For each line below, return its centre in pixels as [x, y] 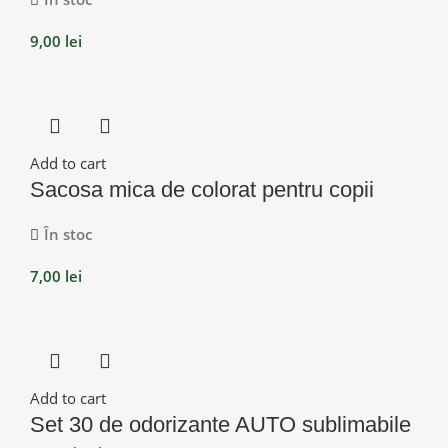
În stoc [68, 233]
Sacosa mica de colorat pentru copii [202, 189]
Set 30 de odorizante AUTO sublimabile [220, 424]
